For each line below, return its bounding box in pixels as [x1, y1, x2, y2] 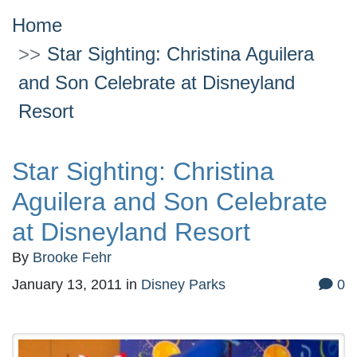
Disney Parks [141, 277, 226, 293]
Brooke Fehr [33, 249, 112, 266]
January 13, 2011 [12, 277, 122, 293]
